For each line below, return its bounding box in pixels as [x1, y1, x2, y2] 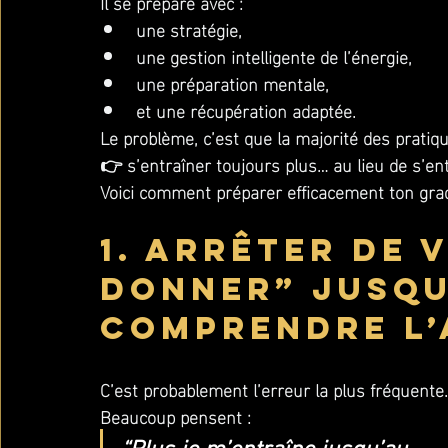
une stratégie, [136, 12, 242, 45]
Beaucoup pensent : [100, 399, 251, 432]
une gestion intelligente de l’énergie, [136, 39, 412, 72]
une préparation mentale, [136, 66, 329, 99]
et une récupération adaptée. [136, 93, 356, 126]
